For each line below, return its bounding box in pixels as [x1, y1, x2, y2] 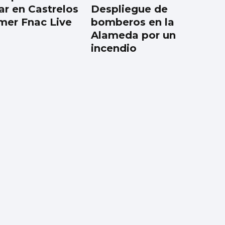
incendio [91, 42, 137, 55]
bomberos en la [91, 16, 175, 29]
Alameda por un [91, 29, 176, 42]
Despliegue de [91, 3, 168, 16]
